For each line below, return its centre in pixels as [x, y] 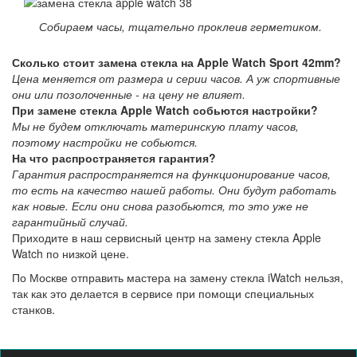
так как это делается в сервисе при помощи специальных [163, 294]
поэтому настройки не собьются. [105, 142]
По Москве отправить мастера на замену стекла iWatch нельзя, [178, 278]
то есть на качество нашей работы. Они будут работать [174, 190]
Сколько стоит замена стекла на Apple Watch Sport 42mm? [177, 63]
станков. [33, 310]
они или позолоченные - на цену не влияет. [129, 94]
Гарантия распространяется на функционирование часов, [171, 174]
